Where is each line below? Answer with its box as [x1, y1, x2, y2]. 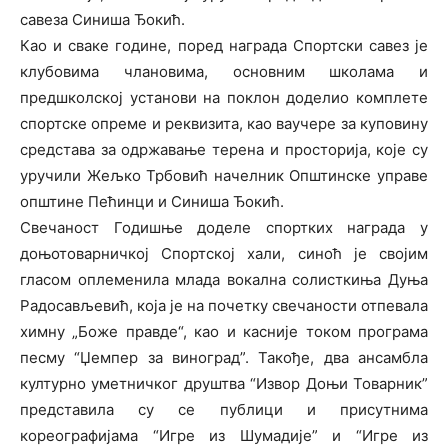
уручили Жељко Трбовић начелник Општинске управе [20, 166, 428, 185]
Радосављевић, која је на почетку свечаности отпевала [20, 296, 428, 315]
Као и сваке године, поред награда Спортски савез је [20, 36, 428, 55]
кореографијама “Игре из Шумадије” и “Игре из [20, 426, 428, 445]
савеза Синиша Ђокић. [20, 10, 185, 29]
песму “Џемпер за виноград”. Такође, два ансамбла [20, 348, 428, 367]
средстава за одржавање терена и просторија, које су [20, 140, 428, 159]
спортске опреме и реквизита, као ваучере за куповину [20, 114, 428, 133]
